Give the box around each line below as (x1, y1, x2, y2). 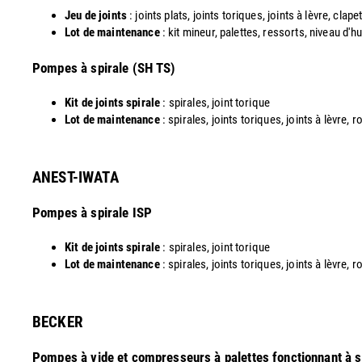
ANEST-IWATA (32, 168, 119, 187)
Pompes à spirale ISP (32, 204, 152, 221)
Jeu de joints (65, 7, 130, 23)
